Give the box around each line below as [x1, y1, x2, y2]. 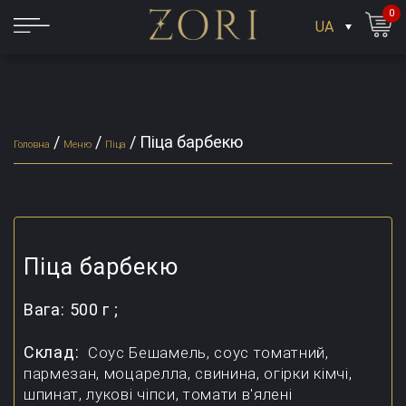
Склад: [24, 343, 84, 362]
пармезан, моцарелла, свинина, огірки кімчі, [24, 364, 353, 382]
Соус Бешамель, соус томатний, [88, 343, 329, 362]
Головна [14, 139, 50, 150]
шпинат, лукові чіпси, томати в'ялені [24, 385, 293, 403]
